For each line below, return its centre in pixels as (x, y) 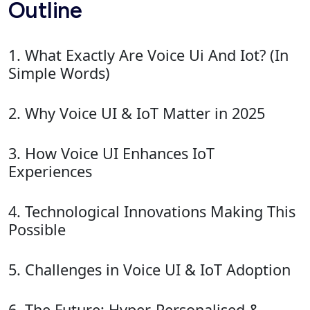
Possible (37, 229)
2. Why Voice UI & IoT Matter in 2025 (137, 113)
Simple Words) (59, 73)
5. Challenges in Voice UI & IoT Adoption (149, 269)
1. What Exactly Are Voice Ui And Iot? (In (148, 55)
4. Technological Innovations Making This (152, 211)
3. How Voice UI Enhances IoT (111, 153)
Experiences (50, 171)
